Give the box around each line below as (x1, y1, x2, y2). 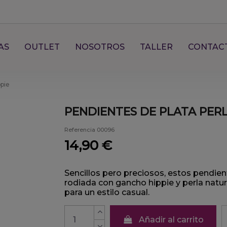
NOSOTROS (74, 42, 125, 52)
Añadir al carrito (139, 214, 204, 224)
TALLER (139, 42, 173, 52)
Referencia (64, 126, 95, 133)
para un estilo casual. (64, 187, 149, 197)
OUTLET (24, 42, 60, 52)
